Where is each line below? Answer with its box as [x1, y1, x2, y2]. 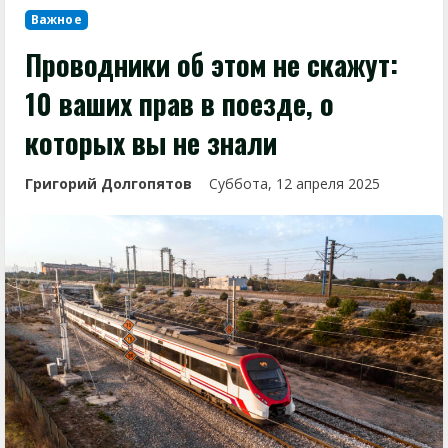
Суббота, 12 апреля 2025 [209, 174, 384, 193]
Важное [31, 11, 82, 28]
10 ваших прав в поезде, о [25, 83, 334, 124]
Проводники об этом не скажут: [25, 44, 398, 85]
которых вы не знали [25, 122, 277, 163]
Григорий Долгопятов [25, 174, 192, 193]
